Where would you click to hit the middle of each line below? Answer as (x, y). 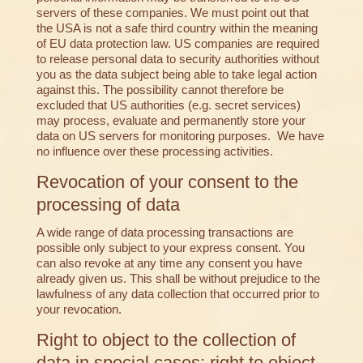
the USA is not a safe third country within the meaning (177, 28)
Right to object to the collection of (166, 340)
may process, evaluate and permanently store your (171, 121)
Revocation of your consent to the (167, 182)
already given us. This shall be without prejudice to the (178, 279)
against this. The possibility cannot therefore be (160, 90)
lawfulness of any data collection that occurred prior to (177, 294)
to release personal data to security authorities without (177, 59)
